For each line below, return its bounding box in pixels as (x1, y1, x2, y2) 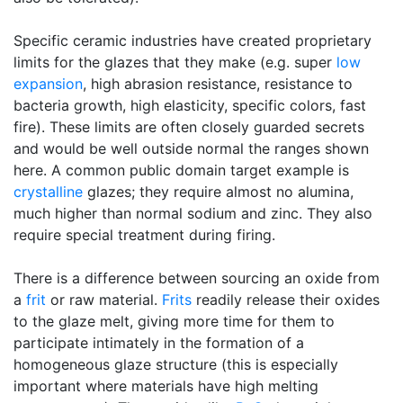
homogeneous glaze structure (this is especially (13, 355, 338, 373)
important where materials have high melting (13, 377, 318, 395)
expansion (13, 75, 83, 93)
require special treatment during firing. (13, 226, 275, 244)
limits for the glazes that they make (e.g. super (13, 53, 336, 71)
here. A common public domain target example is (13, 161, 349, 179)
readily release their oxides (192, 291, 380, 309)
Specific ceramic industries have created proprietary (13, 31, 372, 49)
